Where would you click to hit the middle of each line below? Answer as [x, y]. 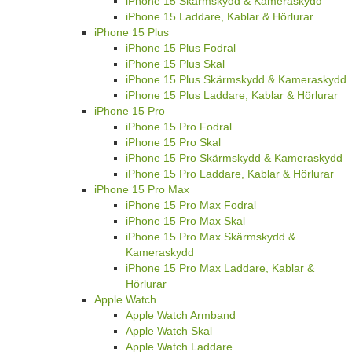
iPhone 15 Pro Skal [173, 142]
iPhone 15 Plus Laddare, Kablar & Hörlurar [232, 95]
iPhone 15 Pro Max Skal [185, 220]
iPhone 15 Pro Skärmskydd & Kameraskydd [234, 158]
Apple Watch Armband [181, 315]
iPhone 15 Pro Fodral [179, 126]
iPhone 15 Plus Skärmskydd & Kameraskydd [236, 79]
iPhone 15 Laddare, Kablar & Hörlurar [220, 16]
